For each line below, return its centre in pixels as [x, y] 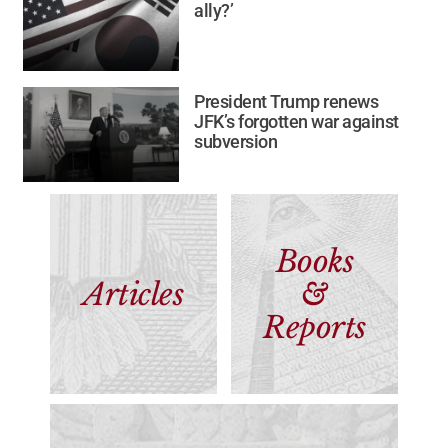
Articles [133, 294]
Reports [314, 327]
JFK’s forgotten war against [296, 122]
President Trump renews [286, 102]
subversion [236, 142]
